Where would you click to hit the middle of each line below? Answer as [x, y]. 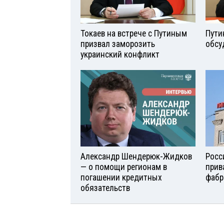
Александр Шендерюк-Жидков [136, 157]
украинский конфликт [120, 55]
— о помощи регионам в [124, 167]
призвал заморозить [118, 44]
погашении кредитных [121, 178]
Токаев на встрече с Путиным [134, 34]
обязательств [105, 188]
